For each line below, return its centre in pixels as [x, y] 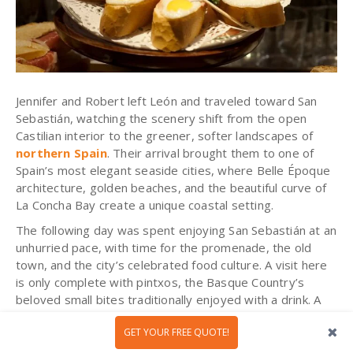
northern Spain [61, 153]
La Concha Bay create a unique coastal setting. [145, 205]
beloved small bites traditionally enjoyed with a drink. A [169, 300]
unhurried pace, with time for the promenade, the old [164, 248]
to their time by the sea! [160, 334]
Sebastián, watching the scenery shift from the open [162, 119]
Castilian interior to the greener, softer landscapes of [165, 136]
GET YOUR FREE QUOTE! [176, 332]
